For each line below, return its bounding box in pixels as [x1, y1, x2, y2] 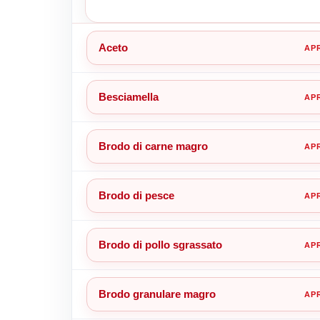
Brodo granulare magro [98, 287, 216, 300]
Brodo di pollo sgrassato [98, 238, 222, 251]
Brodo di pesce [98, 189, 174, 201]
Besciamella [98, 90, 159, 103]
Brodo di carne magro [98, 139, 208, 152]
